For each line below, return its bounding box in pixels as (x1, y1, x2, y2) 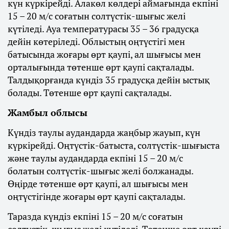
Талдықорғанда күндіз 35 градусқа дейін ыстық (8, 74, 210, 86)
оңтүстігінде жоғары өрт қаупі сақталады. (8, 190, 186, 203)
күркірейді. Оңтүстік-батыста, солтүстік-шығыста (8, 139, 220, 152)
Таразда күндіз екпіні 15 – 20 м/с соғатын (8, 210, 183, 223)
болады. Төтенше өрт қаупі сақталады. (8, 86, 172, 99)
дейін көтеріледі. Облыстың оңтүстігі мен (8, 35, 185, 48)
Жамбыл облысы (8, 106, 87, 119)
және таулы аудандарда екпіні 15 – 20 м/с (8, 152, 183, 165)
